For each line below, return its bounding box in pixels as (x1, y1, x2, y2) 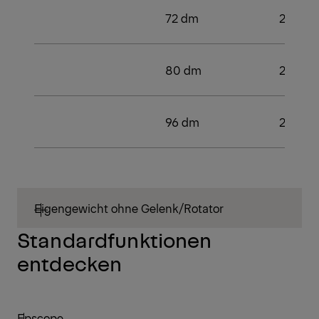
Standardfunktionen (17, 225, 212, 253)
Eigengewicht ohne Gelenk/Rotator (34, 199, 224, 216)
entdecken (17, 249, 122, 276)
